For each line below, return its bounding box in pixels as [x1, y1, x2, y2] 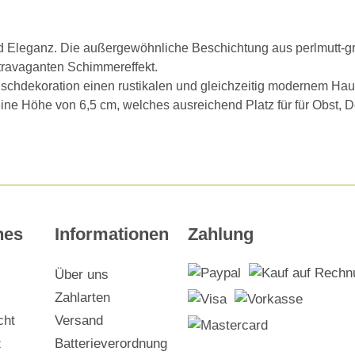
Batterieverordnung [55, 336, 168, 351]
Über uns [55, 267, 109, 282]
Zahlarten [55, 290, 111, 305]
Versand [55, 313, 104, 328]
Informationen [55, 224, 170, 244]
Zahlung [188, 224, 254, 244]
